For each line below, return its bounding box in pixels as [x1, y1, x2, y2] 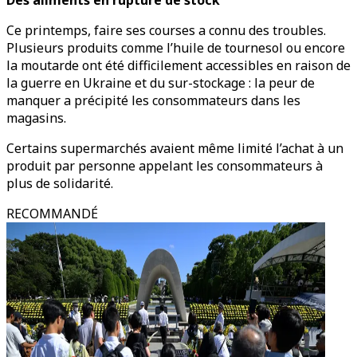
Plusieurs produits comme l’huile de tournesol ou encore [6, 39, 345, 57]
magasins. [6, 109, 66, 127]
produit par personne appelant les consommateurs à [6, 157, 323, 175]
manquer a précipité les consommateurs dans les [6, 92, 300, 109]
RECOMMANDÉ [6, 205, 98, 222]
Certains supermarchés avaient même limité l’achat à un [6, 139, 343, 157]
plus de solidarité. [6, 175, 113, 192]
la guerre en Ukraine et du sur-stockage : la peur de [6, 74, 315, 92]
